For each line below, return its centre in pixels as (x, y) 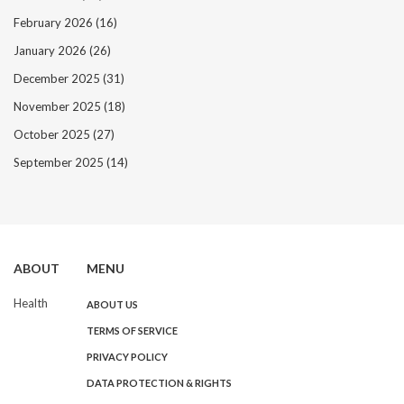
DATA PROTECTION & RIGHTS (159, 383)
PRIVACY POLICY (127, 357)
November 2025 (59, 107)
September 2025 (60, 163)
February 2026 (55, 23)
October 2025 (53, 135)
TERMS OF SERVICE (132, 331)
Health (31, 303)
